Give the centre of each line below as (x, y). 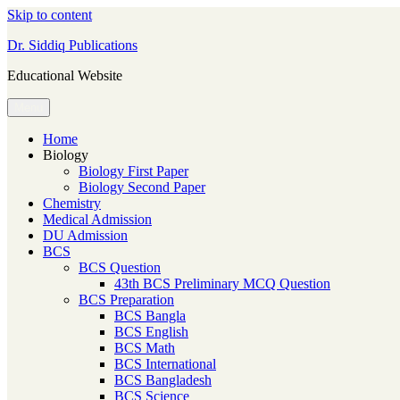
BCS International (165, 364)
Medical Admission (97, 219)
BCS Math (145, 348)
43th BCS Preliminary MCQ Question (222, 283)
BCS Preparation (126, 300)
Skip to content (50, 15)
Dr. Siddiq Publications (72, 45)
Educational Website (65, 75)
